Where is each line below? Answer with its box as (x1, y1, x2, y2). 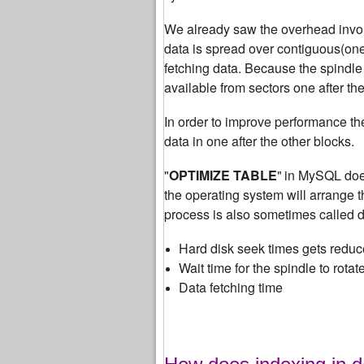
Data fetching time (179, 277, 283, 297)
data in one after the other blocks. (164, 131, 354, 150)
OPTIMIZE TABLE (169, 165, 277, 184)
